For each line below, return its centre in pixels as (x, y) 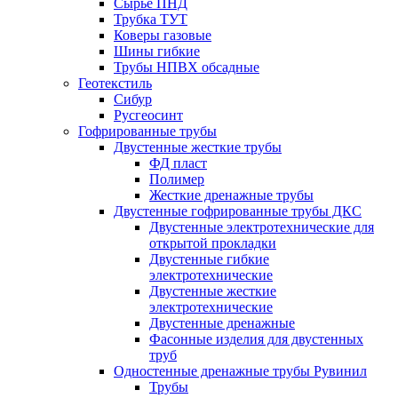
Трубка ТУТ (151, 19)
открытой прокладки (213, 243)
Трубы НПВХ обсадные (187, 67)
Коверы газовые (163, 35)
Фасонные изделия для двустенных (256, 338)
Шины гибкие (157, 51)
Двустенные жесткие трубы (198, 147)
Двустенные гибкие (209, 259)
